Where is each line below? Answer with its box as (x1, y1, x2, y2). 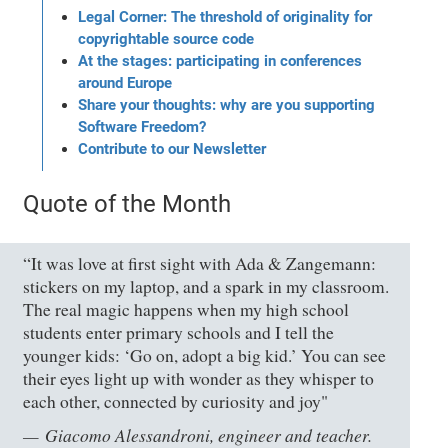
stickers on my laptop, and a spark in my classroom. (23, 274, 390, 298)
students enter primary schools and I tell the (23, 320, 335, 344)
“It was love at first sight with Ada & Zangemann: (23, 251, 377, 275)
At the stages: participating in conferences (78, 51, 363, 70)
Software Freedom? (78, 117, 207, 136)
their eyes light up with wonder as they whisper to (23, 366, 375, 390)
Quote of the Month (23, 189, 232, 218)
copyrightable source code (78, 29, 255, 48)
